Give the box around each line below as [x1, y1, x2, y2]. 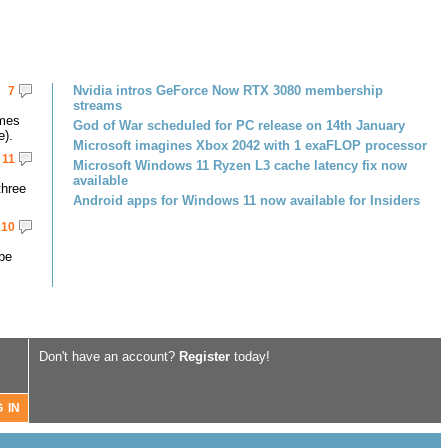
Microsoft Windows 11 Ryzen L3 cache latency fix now [73, 158, 407, 173]
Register [179, 349, 230, 364]
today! [230, 349, 270, 364]
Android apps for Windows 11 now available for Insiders [73, 193, 420, 208]
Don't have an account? [39, 349, 179, 364]
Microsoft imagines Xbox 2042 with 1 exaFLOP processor [73, 138, 427, 153]
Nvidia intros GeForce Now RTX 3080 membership [73, 83, 383, 98]
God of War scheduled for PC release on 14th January [73, 118, 405, 133]
